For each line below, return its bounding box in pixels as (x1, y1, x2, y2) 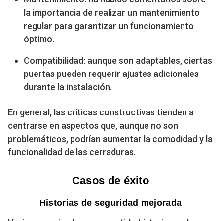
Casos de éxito (72, 174, 149, 186)
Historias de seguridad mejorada (39, 197, 182, 208)
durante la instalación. (24, 81, 112, 92)
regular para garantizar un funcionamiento (24, 20, 194, 31)
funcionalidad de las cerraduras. (8, 147, 136, 157)
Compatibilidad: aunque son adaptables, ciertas (24, 55, 212, 66)
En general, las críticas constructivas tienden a (8, 107, 194, 117)
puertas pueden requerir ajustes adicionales (24, 68, 199, 79)
